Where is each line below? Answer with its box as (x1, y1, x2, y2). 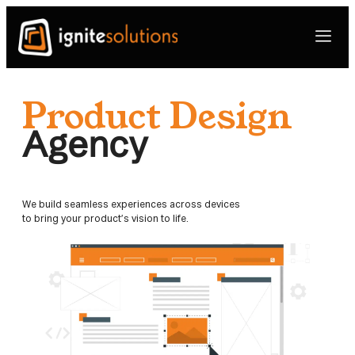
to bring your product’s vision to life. (22, 212, 189, 224)
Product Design (22, 92, 292, 136)
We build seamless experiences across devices (22, 198, 240, 210)
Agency (22, 121, 148, 166)
